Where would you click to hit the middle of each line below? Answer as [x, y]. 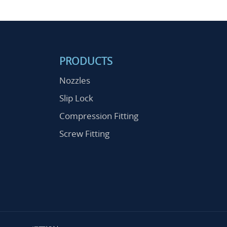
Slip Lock [77, 98]
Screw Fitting [85, 134]
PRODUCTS [86, 61]
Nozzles [75, 81]
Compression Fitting [99, 116]
